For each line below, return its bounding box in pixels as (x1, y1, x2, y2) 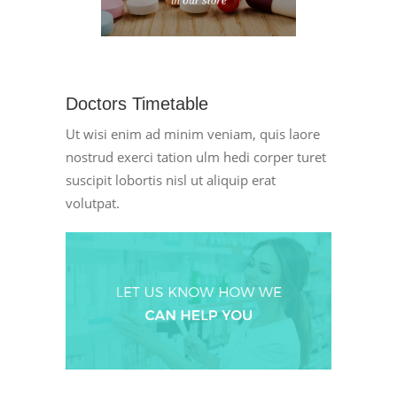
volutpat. (66, 193, 120, 212)
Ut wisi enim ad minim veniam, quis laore (66, 124, 320, 143)
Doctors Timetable (66, 93, 208, 113)
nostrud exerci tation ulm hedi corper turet (66, 147, 326, 166)
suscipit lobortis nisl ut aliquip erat (66, 170, 276, 189)
